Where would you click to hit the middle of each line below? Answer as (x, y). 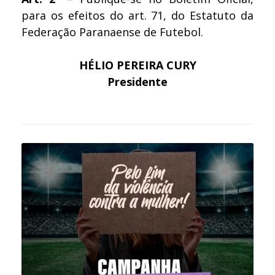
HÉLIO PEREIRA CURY (137, 65)
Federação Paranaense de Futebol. (112, 32)
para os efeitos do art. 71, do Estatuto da (137, 15)
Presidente (137, 81)
